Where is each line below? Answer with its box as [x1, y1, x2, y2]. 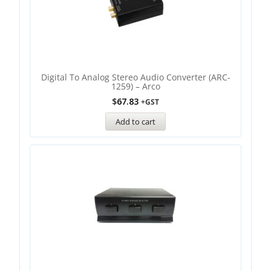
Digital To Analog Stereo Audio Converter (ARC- [41, 71, 230, 83]
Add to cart [116, 116, 155, 127]
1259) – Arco [111, 80, 160, 92]
